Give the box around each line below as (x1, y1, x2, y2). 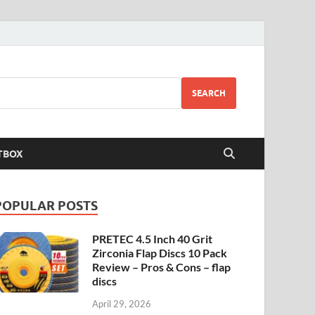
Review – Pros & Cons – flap (92, 260, 231, 274)
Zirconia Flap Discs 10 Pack (92, 246, 228, 259)
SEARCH (192, 87, 226, 98)
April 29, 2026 (92, 297, 152, 309)
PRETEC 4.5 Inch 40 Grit (92, 232, 213, 245)
